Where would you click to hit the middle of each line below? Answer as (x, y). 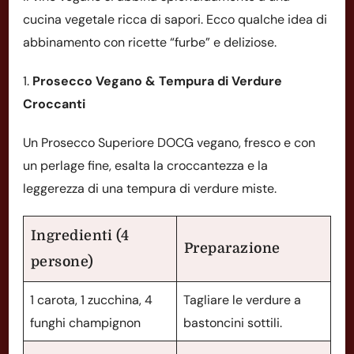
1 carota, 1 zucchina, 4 (91, 299)
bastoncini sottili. (233, 322)
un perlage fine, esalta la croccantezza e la (145, 165)
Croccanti (54, 104)
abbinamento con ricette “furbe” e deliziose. (150, 42)
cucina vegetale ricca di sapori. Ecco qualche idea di (175, 19)
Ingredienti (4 (80, 235)
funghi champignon (85, 322)
